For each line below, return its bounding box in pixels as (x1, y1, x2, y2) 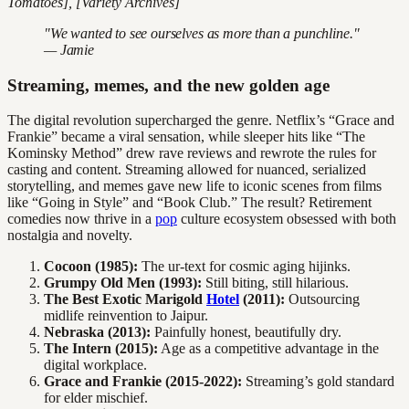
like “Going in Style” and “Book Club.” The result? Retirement (7, 194, 372, 211)
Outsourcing (285, 291, 360, 308)
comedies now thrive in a (7, 211, 155, 227)
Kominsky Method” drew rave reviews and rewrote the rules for (7, 145, 376, 162)
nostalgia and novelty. (7, 227, 132, 244)
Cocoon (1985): (44, 258, 138, 275)
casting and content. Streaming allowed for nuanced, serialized (7, 162, 366, 178)
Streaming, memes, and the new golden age (7, 75, 330, 95)
